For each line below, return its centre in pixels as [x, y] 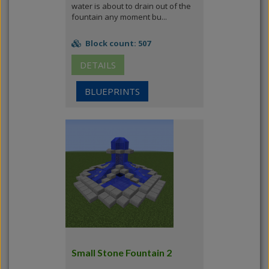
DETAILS [98, 65]
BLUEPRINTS [112, 91]
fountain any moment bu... [119, 17]
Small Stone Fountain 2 [122, 252]
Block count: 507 [117, 43]
